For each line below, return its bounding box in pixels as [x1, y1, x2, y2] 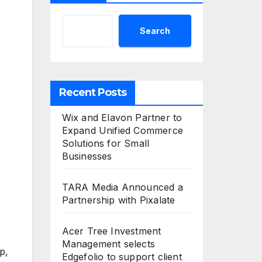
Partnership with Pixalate [61, 194, 175, 206]
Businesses [61, 150, 112, 162]
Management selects [61, 238, 156, 250]
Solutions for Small [61, 137, 150, 149]
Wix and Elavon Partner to [61, 112, 182, 123]
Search [140, 25, 170, 36]
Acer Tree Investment [61, 225, 161, 237]
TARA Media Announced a [61, 181, 183, 193]
